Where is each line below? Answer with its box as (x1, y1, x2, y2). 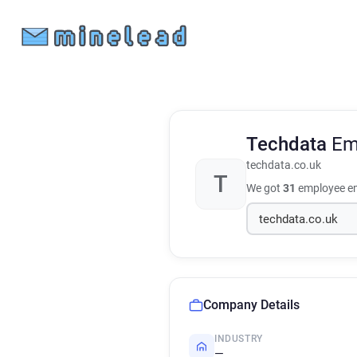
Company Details (203, 297, 300, 312)
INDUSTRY (214, 333, 263, 344)
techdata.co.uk (246, 159, 321, 172)
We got (246, 182, 283, 194)
